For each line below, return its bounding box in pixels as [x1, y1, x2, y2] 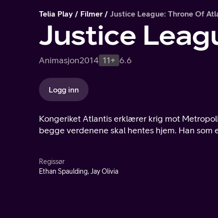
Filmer [80, 9, 103, 18]
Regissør [39, 158, 65, 165]
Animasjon [39, 55, 79, 65]
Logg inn [49, 85, 79, 94]
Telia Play [39, 9, 73, 18]
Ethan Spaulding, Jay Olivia [39, 167, 118, 175]
